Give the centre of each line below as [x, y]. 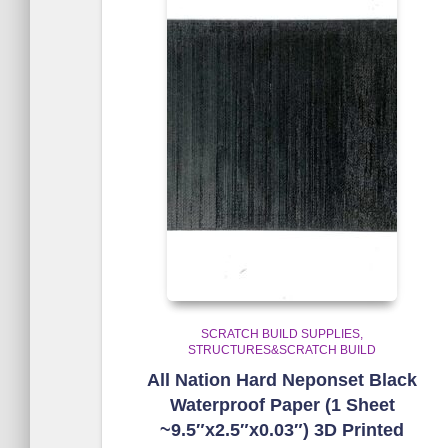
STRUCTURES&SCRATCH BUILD [282, 350]
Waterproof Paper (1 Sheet [282, 405]
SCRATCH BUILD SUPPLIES [280, 334]
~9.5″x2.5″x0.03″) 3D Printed [282, 430]
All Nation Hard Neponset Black [282, 380]
